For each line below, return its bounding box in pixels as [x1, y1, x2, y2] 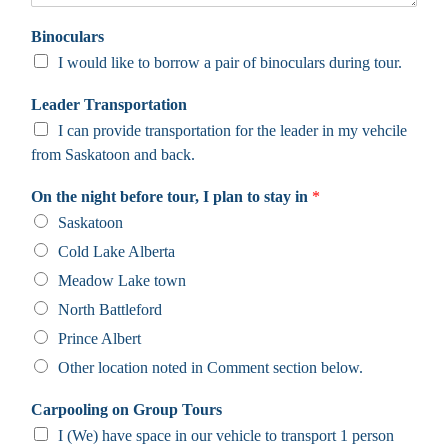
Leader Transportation [31, 95, 187, 113]
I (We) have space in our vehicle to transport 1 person [58, 426, 394, 444]
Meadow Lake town [58, 271, 186, 289]
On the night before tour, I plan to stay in [31, 187, 312, 205]
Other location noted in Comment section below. [58, 358, 363, 376]
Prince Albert [58, 329, 141, 347]
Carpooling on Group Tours [31, 400, 222, 418]
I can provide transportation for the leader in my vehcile [58, 121, 407, 139]
